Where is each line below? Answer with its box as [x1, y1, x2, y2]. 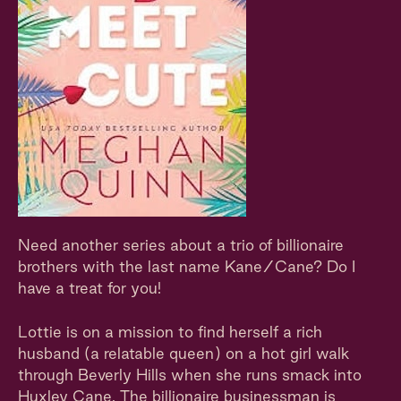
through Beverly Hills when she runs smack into [18, 366, 362, 383]
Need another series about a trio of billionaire [18, 236, 344, 253]
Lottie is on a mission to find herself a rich [18, 323, 322, 340]
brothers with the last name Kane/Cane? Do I [18, 258, 355, 275]
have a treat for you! [18, 279, 161, 296]
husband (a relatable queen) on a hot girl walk [18, 345, 349, 362]
